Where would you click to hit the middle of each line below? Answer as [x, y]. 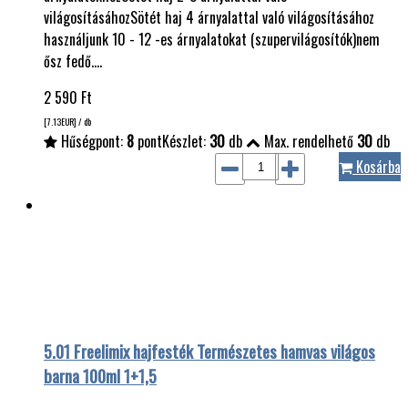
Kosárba [377, 167]
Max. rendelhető [309, 142]
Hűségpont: [92, 142]
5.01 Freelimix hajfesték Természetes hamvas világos [209, 352]
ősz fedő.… [73, 61]
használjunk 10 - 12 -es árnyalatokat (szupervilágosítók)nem [212, 40]
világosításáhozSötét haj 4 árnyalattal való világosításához [209, 18]
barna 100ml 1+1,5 [100, 376]
